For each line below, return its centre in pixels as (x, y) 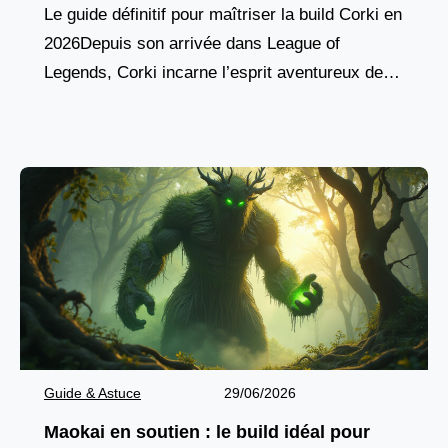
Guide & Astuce (92, 393)
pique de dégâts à (110, 131)
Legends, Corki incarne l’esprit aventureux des (218, 73)
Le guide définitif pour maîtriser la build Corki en (223, 15)
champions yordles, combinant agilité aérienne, (219, 102)
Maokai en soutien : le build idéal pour (207, 432)
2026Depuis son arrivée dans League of (192, 44)
